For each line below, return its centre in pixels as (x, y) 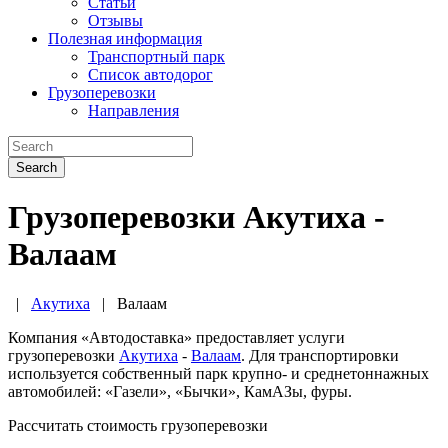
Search (36, 167)
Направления (133, 110)
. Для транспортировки (320, 355)
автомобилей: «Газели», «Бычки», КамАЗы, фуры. (180, 391)
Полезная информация (125, 38)
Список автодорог (150, 74)
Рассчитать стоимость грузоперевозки (138, 425)
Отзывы (115, 20)
